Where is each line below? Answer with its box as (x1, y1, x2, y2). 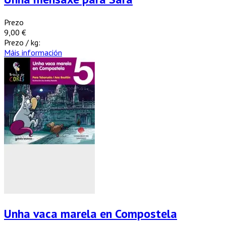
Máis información (4, 47, 62, 58)
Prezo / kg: (4, 37, 40, 47)
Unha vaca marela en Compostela (4, 205, 177, 221)
